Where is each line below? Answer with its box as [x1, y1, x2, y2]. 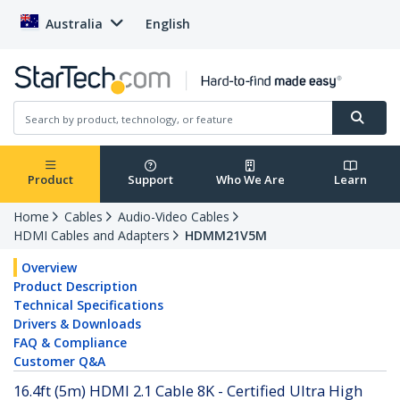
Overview [21, 259, 77, 277]
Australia [46, 15, 103, 32]
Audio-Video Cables [118, 208, 229, 226]
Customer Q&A [13, 353, 105, 371]
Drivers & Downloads [13, 315, 141, 333]
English [146, 15, 190, 32]
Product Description [13, 278, 137, 296]
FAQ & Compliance [13, 334, 127, 352]
